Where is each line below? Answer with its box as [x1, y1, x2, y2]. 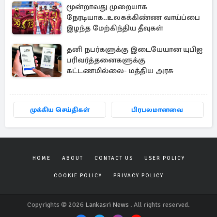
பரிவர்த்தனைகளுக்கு [66, 55, 145, 65]
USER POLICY [144, 155, 185, 161]
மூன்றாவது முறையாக [66, 2, 147, 12]
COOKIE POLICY [53, 172, 102, 179]
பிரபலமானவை [131, 106, 184, 114]
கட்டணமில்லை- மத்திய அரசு [66, 66, 173, 76]
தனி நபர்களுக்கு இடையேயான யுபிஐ [66, 45, 202, 54]
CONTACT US [94, 155, 133, 161]
